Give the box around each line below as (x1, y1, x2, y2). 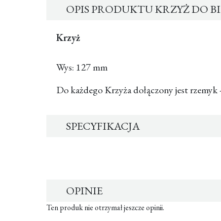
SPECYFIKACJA (66, 118, 140, 133)
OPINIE (66, 183, 103, 198)
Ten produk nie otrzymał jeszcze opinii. (46, 202, 164, 213)
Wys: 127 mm (56, 60, 110, 74)
